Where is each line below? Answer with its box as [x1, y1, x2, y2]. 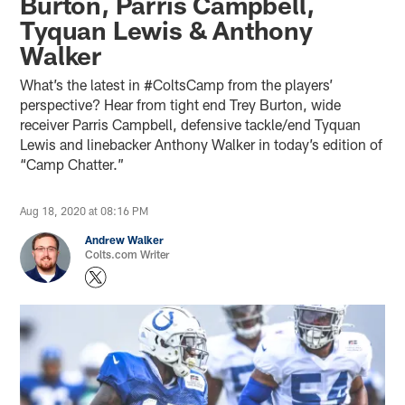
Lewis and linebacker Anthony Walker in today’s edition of [20, 135, 383, 153]
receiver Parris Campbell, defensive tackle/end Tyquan [20, 115, 362, 133]
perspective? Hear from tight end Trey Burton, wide [20, 95, 342, 113]
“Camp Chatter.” [20, 155, 125, 173]
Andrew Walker [85, 232, 165, 246]
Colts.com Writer [85, 247, 170, 260]
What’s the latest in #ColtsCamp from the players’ [20, 75, 334, 93]
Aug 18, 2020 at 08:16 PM [20, 203, 149, 217]
